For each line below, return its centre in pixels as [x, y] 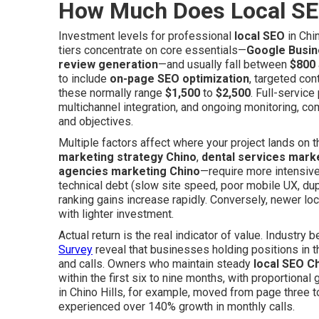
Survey [75, 250]
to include [84, 79]
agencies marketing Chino [129, 171]
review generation [108, 64]
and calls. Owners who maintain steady [156, 264]
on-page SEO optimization [179, 79]
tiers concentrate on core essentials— [152, 50]
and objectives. [96, 121]
